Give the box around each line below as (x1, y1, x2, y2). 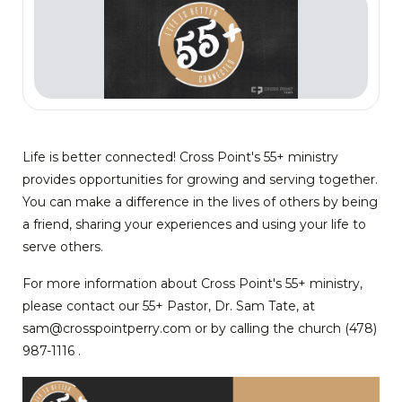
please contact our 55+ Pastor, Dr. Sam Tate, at (22, 297, 315, 314)
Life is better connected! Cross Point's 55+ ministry (22, 148, 338, 165)
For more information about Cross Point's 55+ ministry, (22, 275, 363, 292)
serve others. (22, 238, 103, 255)
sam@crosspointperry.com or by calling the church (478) (22, 319, 377, 336)
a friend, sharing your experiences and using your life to (22, 215, 366, 232)
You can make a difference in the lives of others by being (22, 193, 378, 210)
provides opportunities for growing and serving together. (22, 170, 378, 188)
